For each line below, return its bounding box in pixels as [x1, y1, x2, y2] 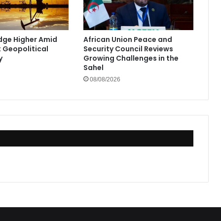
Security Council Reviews [83, 44, 174, 54]
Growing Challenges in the [83, 53, 179, 64]
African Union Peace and [83, 35, 173, 45]
